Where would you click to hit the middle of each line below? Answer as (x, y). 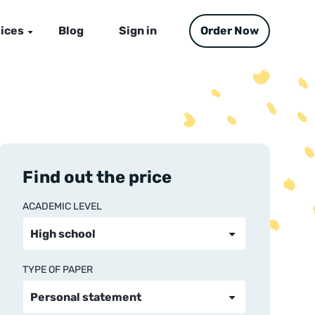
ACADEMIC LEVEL (62, 206)
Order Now (230, 30)
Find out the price (97, 177)
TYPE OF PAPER (58, 270)
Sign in (137, 30)
